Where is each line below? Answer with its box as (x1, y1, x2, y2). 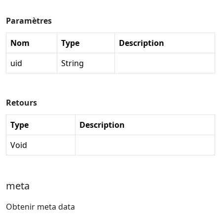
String (61, 57, 84, 69)
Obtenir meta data (6, 201, 75, 212)
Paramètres (6, 15, 52, 26)
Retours (6, 97, 37, 108)
